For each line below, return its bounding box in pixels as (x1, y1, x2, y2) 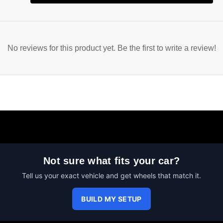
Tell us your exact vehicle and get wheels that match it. (22, 171, 201, 180)
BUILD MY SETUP (81, 195, 142, 204)
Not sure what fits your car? (43, 155, 180, 167)
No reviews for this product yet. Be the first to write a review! (7, 44, 216, 53)
